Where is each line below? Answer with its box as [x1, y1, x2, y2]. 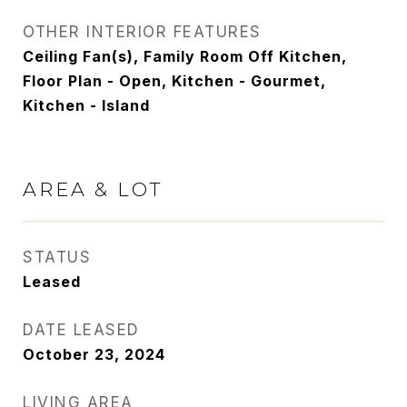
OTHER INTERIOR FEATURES [23, 23, 262, 41]
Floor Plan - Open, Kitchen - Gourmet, [23, 72, 326, 90]
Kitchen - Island [23, 96, 150, 114]
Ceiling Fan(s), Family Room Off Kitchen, [23, 47, 347, 65]
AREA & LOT [23, 178, 163, 201]
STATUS [23, 248, 91, 266]
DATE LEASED [23, 321, 140, 339]
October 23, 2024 [23, 345, 165, 363]
